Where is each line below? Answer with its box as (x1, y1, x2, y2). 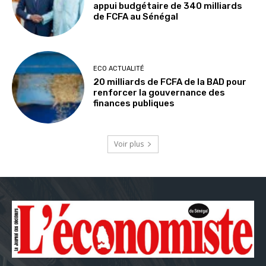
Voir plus (114, 138, 144, 149)
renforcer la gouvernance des (93, 87, 226, 99)
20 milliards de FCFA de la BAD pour (93, 77, 247, 88)
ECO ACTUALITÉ (93, 65, 145, 73)
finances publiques (93, 98, 175, 109)
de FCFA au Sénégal (93, 11, 179, 22)
